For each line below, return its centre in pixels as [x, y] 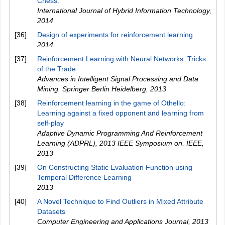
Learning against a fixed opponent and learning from [121, 113]
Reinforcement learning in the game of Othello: [111, 103]
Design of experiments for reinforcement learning [115, 35]
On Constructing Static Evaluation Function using [115, 167]
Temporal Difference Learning [84, 177]
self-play [50, 123]
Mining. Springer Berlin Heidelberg [92, 89]
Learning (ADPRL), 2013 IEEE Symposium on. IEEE [120, 143]
